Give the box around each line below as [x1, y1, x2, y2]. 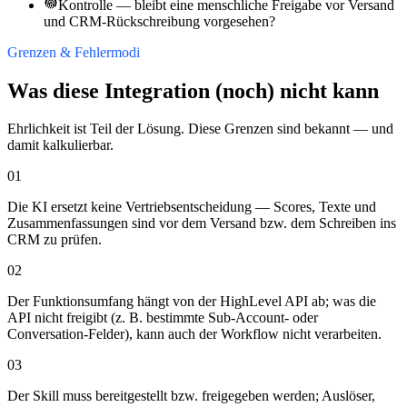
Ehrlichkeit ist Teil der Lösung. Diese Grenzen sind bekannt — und [7, 121, 393, 137]
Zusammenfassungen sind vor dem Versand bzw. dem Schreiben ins [7, 215, 396, 232]
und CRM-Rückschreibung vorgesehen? [44, 13, 275, 29]
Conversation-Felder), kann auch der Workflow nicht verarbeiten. [7, 326, 382, 342]
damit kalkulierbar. [7, 137, 114, 154]
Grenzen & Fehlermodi [7, 44, 140, 60]
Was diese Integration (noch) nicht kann [7, 78, 379, 103]
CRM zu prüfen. [7, 232, 102, 248]
